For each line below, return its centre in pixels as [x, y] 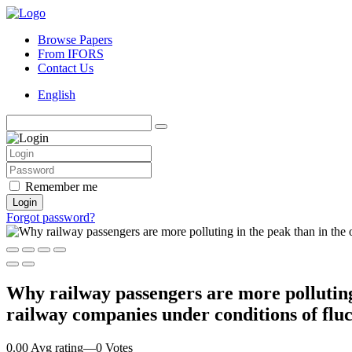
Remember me [61, 187]
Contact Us [66, 68]
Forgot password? [51, 217]
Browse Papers [75, 40]
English [57, 95]
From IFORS [71, 54]
